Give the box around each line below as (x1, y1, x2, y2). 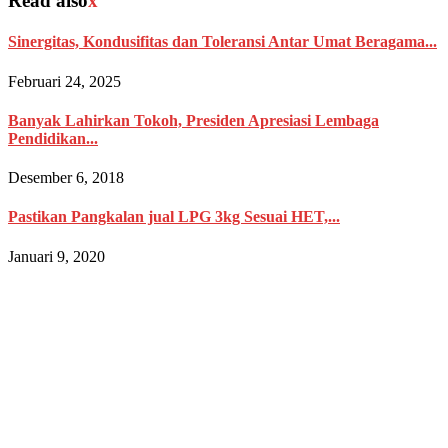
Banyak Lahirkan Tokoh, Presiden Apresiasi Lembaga (8, 111, 379, 129)
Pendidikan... (8, 129, 98, 147)
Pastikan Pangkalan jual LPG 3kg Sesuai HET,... (8, 208, 340, 226)
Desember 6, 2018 (8, 169, 124, 187)
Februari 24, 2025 (8, 72, 121, 90)
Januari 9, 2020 (8, 247, 105, 265)
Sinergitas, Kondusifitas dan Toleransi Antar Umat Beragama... (8, 33, 437, 51)
